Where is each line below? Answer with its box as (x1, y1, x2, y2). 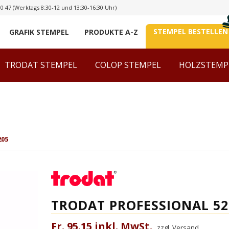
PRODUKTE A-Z (84, 27, 138, 37)
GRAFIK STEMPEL (9, 27, 69, 37)
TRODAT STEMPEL (5, 59, 77, 71)
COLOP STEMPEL (95, 59, 161, 71)
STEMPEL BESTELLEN (153, 27, 228, 36)
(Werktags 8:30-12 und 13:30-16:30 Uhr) (11, 4, 117, 11)
